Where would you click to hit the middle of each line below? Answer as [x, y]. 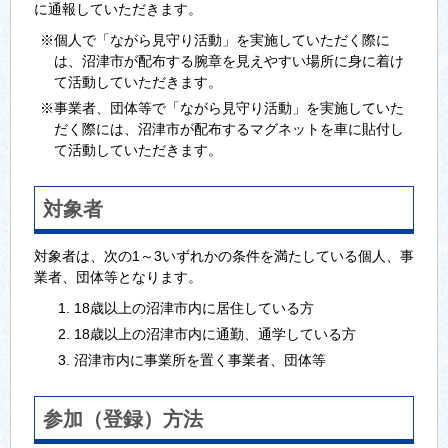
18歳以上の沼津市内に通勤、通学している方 [214, 334]
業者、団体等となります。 [117, 277]
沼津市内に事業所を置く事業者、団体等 [199, 360]
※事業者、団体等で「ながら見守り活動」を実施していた [221, 108]
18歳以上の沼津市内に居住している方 [193, 308]
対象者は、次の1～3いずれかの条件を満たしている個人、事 [223, 256]
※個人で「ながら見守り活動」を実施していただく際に [214, 40]
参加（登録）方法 [122, 419]
